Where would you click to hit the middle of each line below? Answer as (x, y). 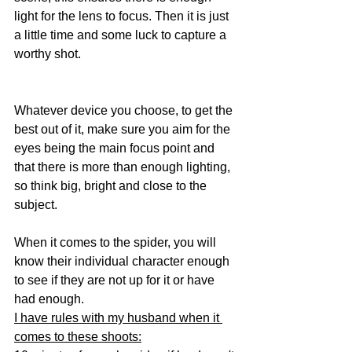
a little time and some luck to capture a (122, 35)
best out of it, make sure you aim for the (124, 130)
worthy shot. (48, 54)
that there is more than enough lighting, (124, 167)
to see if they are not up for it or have (116, 280)
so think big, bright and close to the (112, 186)
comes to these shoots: (78, 337)
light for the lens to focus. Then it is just (123, 16)
